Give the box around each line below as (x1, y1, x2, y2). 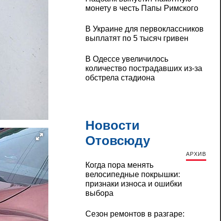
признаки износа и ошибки (85, 180, 182, 188)
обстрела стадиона (85, 74, 155, 82)
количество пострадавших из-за (85, 64, 202, 73)
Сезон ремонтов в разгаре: (85, 210, 184, 219)
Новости (85, 118, 140, 133)
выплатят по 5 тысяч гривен (85, 34, 188, 43)
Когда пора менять (85, 161, 153, 170)
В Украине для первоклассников (85, 25, 204, 34)
